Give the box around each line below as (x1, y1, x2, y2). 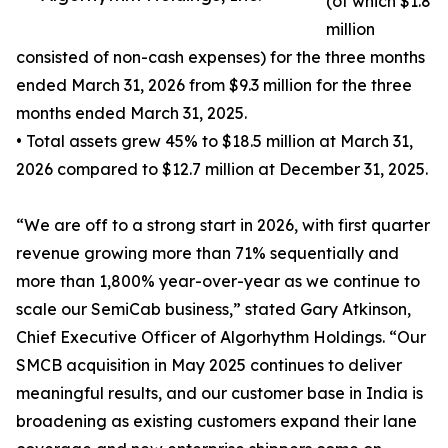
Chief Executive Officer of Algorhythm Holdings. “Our (16, 327, 426, 348)
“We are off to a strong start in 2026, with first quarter (16, 215, 430, 236)
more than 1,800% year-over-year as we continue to (16, 271, 420, 292)
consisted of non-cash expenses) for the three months (16, 47, 425, 68)
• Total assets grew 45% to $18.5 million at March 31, (16, 131, 413, 152)
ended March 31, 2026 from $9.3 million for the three (16, 75, 412, 96)
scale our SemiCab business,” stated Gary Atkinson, (16, 299, 411, 320)
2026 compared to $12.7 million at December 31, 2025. (16, 159, 428, 180)
